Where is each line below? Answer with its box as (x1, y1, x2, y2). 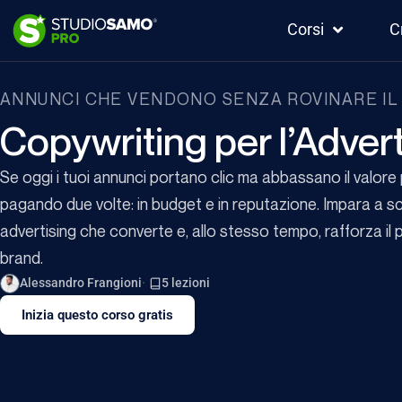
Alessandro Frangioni (20, 275, 142, 291)
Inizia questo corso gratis (22, 307, 173, 324)
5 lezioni (162, 275, 210, 291)
